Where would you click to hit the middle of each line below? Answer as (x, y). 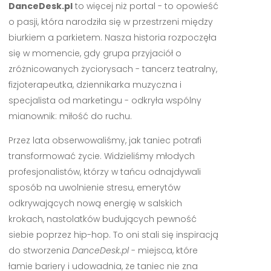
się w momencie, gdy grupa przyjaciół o (95, 54)
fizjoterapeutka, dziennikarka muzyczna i (95, 85)
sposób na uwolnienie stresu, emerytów (94, 188)
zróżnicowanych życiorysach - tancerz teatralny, (113, 69)
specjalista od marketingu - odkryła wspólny (105, 101)
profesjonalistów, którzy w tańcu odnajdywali (104, 172)
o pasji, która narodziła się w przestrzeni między (110, 22)
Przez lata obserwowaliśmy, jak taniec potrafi (105, 141)
